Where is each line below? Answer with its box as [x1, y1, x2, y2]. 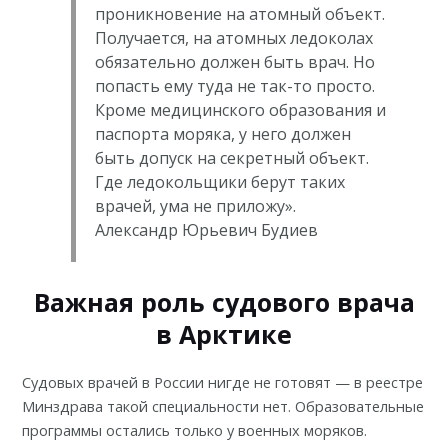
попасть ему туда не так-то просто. [94, 75, 375, 98]
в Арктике [156, 316, 292, 351]
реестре [366, 371, 424, 392]
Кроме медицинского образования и [94, 99, 386, 122]
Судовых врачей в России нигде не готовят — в [22, 371, 367, 392]
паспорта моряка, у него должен [94, 123, 351, 146]
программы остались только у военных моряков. [22, 419, 368, 440]
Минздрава [22, 395, 104, 416]
